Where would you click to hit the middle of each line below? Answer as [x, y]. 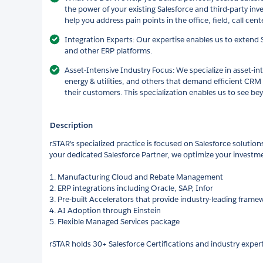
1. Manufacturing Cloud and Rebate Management [136, 177]
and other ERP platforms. [108, 50]
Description [71, 125]
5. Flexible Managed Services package [114, 221]
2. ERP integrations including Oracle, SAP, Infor [131, 188]
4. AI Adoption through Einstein [105, 210]
